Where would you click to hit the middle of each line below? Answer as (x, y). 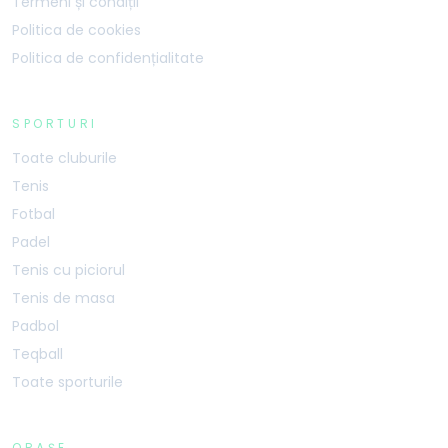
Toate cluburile (64, 158)
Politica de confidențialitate (108, 58)
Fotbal (33, 214)
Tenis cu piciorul (68, 270)
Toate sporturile (67, 382)
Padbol (35, 326)
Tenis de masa (63, 298)
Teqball (37, 354)
